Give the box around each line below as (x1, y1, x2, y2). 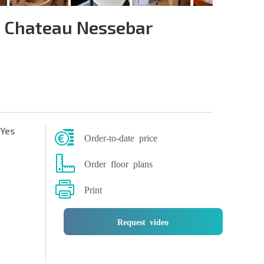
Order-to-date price (84, 133, 157, 143)
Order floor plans (84, 159, 153, 169)
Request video (117, 217, 169, 226)
